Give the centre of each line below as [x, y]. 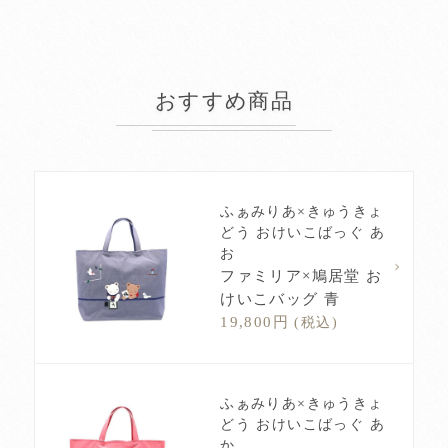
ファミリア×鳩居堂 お [301, 276]
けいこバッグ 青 [280, 299]
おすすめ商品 [224, 100]
